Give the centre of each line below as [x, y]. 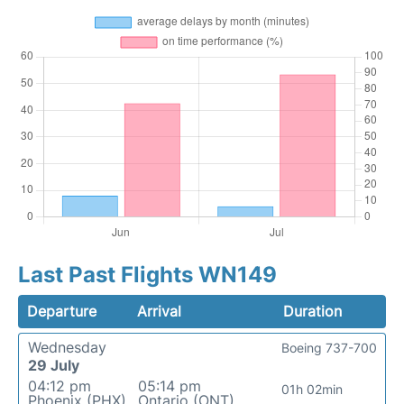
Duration [312, 311]
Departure [62, 311]
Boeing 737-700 [329, 347]
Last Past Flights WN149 [147, 274]
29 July [54, 365]
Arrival [160, 311]
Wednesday [67, 347]
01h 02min [312, 389]
